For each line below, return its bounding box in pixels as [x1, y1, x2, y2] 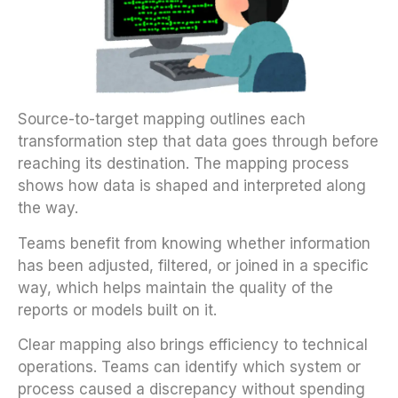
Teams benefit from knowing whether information [18, 234, 370, 252]
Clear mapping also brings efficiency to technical [18, 336, 368, 354]
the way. [18, 199, 78, 218]
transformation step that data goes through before [18, 132, 378, 151]
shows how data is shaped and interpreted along [18, 177, 366, 195]
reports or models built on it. [18, 300, 217, 319]
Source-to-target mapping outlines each [18, 110, 306, 129]
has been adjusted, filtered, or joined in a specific [18, 256, 369, 275]
